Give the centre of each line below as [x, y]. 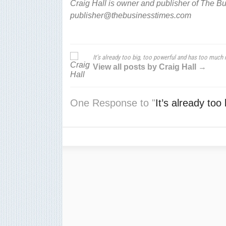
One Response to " [112, 103]
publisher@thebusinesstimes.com [130, 15]
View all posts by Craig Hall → [149, 67]
